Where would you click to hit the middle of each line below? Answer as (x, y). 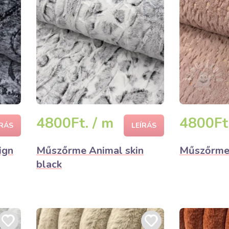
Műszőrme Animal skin (90, 151)
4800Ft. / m (75, 123)
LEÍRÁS (144, 125)
